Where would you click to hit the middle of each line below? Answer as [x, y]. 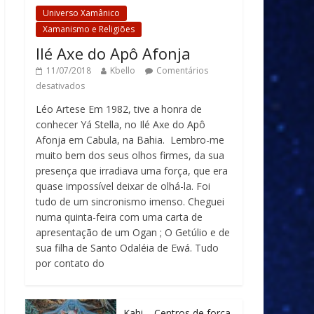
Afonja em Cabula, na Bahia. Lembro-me [130, 140]
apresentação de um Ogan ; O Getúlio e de [133, 232]
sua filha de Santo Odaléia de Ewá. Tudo [127, 248]
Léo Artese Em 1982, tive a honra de [119, 109]
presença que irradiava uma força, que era [132, 171]
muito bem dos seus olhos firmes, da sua [130, 155]
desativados [60, 86]
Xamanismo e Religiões [89, 29]
